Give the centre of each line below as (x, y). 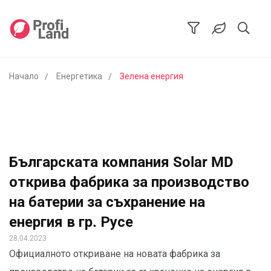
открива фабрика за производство (129, 182)
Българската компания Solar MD (121, 162)
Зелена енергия (152, 76)
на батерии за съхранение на (107, 202)
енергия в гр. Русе (71, 222)
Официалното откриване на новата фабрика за (115, 254)
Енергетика (79, 76)
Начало (24, 76)
